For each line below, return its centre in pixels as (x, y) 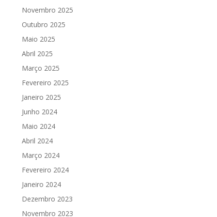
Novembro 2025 (47, 10)
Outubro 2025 (43, 24)
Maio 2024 (38, 126)
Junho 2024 (39, 112)
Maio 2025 (38, 39)
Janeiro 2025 (41, 97)
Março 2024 (40, 155)
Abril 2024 (37, 141)
